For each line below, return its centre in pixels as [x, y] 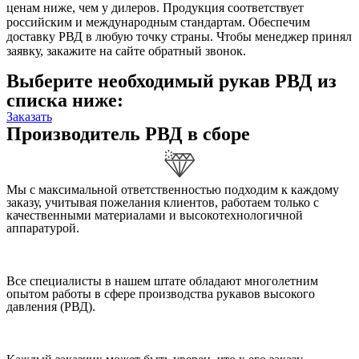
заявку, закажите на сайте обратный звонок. [126, 51]
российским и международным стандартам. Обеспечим [158, 22]
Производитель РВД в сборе [128, 134]
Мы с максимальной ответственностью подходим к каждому [173, 190]
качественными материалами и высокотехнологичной [155, 216]
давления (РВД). [51, 307]
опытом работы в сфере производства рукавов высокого [161, 294]
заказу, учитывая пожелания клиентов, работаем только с [163, 203]
